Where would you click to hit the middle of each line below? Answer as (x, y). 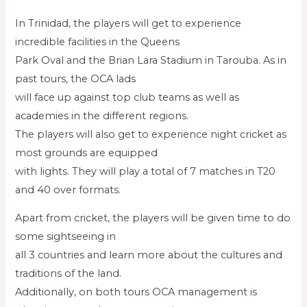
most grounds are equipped (87, 152)
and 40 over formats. (68, 189)
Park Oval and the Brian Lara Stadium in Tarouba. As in (151, 60)
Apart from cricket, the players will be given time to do (153, 218)
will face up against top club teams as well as (127, 97)
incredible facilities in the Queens (98, 41)
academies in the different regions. (102, 115)
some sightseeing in (66, 237)
